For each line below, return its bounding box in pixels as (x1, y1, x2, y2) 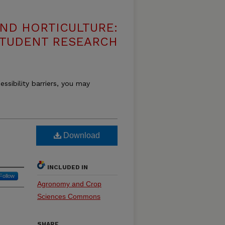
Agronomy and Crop (37, 180, 101, 188)
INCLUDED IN (47, 164, 88, 171)
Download (61, 131, 100, 140)
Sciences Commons (37, 192, 100, 201)
